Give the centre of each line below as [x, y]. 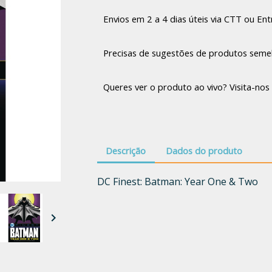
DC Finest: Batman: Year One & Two [177, 181]
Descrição [126, 151]
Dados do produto [204, 151]
